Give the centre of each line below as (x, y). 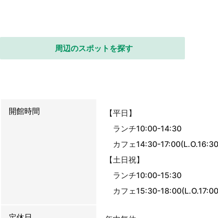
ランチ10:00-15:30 (143, 175)
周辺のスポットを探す (94, 48)
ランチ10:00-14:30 (143, 128)
